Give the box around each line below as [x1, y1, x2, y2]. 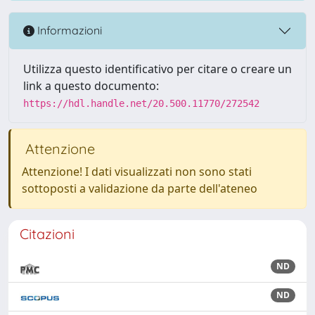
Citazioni [20, 224, 75, 243]
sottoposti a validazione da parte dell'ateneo [22, 180, 257, 196]
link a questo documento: [23, 77, 159, 94]
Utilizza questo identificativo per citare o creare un [23, 60, 292, 77]
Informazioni [34, 23, 102, 38]
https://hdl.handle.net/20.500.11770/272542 [23, 97, 259, 109]
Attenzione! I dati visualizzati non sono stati [22, 163, 252, 179]
